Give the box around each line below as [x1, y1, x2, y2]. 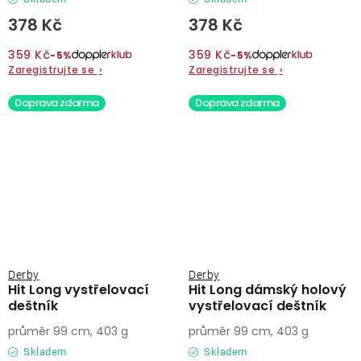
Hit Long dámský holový [189, 280, 346, 299]
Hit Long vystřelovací [8, 280, 149, 299]
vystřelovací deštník [189, 297, 326, 315]
